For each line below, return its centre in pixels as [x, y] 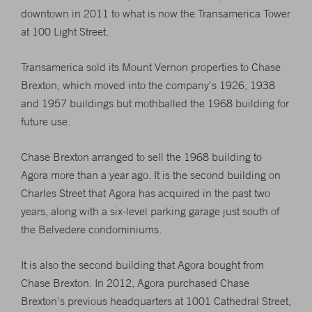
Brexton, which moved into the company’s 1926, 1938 [148, 85]
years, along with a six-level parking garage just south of [150, 211]
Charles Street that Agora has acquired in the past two [146, 193]
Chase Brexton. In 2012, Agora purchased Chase [135, 283]
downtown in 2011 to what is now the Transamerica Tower [156, 13]
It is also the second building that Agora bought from [142, 265]
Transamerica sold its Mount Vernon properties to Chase [151, 67]
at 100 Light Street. [65, 31]
